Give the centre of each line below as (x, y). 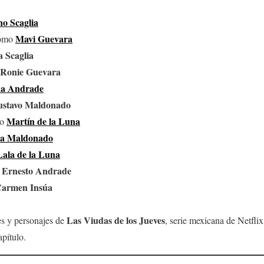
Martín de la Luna (43, 121)
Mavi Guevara (44, 38)
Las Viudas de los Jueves (116, 220)
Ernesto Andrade (37, 170)
